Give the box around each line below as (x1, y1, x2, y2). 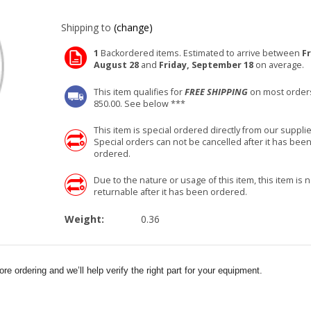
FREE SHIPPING (185, 86, 248, 98)
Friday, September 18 (159, 59, 253, 71)
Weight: (65, 212, 107, 226)
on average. (253, 59, 304, 71)
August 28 (94, 59, 139, 71)
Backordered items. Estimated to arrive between (99, 47, 302, 59)
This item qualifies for (94, 86, 185, 98)
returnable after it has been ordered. (94, 186, 247, 198)
